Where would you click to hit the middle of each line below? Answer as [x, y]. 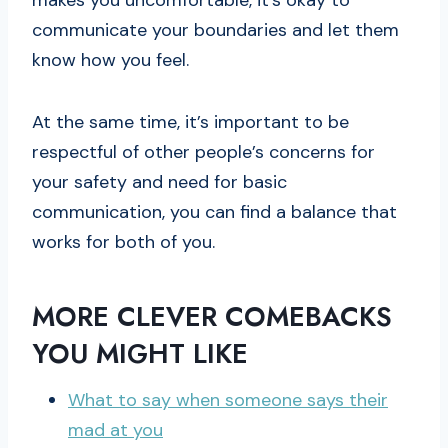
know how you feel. [110, 60]
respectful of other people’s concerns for [203, 152]
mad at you [115, 430]
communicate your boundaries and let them [215, 30]
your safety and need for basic [159, 182]
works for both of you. [123, 242]
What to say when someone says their [228, 400]
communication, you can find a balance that [214, 212]
